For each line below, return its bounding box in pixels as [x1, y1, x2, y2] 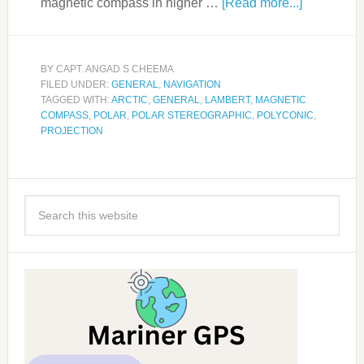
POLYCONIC [256, 110, 314, 122]
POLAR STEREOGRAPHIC [131, 110, 252, 122]
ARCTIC [110, 94, 148, 106]
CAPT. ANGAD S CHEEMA [55, 63, 174, 76]
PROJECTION [40, 125, 103, 137]
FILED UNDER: [40, 79, 111, 91]
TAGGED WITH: [40, 94, 111, 106]
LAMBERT [204, 94, 250, 106]
